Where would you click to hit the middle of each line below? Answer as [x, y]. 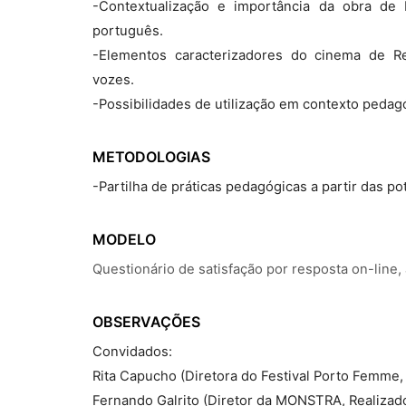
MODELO [124, 239]
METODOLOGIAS [151, 157]
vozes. [113, 80]
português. [128, 31]
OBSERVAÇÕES [146, 322]
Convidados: [132, 352]
